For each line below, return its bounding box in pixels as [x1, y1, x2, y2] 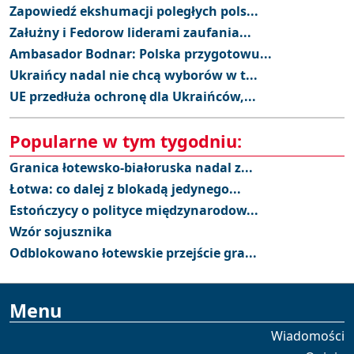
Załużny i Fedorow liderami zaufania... [9, 23, 251, 41]
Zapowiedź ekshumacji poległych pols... [9, 2, 258, 20]
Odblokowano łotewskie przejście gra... [9, 243, 257, 262]
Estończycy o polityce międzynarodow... [9, 201, 258, 219]
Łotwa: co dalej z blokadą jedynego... [9, 179, 241, 198]
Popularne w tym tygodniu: [9, 129, 242, 153]
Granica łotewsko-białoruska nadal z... [9, 158, 253, 176]
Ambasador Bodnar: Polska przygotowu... [9, 44, 272, 62]
